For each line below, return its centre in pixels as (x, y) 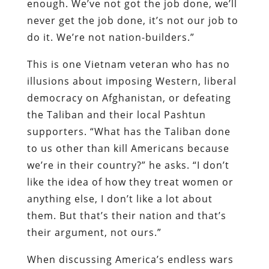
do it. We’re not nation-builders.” (110, 37)
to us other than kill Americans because (128, 148)
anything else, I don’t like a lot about (119, 198)
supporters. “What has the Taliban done (128, 131)
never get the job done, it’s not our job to (132, 20)
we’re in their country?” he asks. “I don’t (128, 165)
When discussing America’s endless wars (130, 259)
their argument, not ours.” (94, 232)
